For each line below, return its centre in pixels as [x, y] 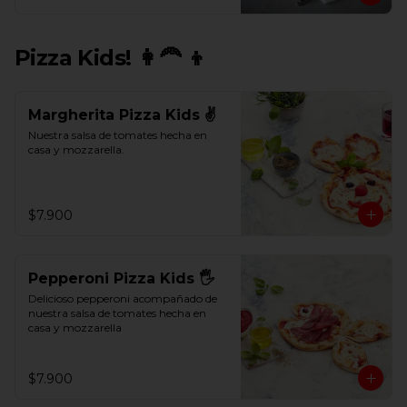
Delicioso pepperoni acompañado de [123, 298]
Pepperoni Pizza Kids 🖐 [121, 278]
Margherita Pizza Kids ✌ [122, 115]
